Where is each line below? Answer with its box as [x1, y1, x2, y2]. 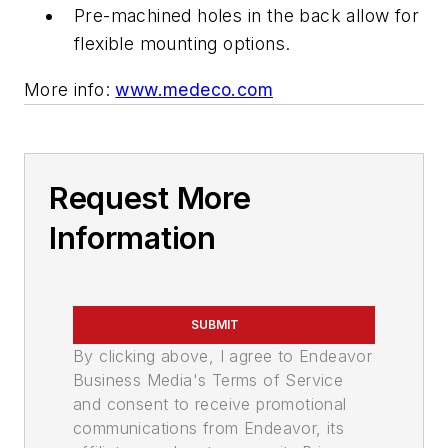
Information [49, 219, 216, 256]
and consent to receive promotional [73, 393, 347, 414]
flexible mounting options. [74, 32, 291, 54]
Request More [49, 179, 251, 216]
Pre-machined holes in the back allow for [74, 4, 419, 26]
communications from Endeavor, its [73, 417, 345, 438]
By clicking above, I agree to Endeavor [73, 345, 373, 366]
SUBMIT [191, 316, 239, 332]
